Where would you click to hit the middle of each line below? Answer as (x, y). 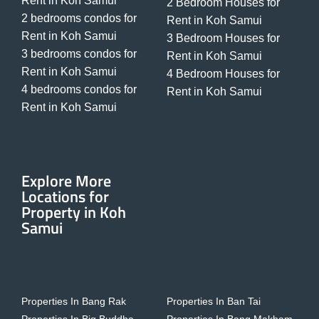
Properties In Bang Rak (74, 302)
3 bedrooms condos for (79, 54)
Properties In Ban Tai (214, 302)
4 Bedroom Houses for (223, 74)
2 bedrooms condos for (79, 19)
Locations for (65, 197)
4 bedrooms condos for (79, 90)
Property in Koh (74, 213)
